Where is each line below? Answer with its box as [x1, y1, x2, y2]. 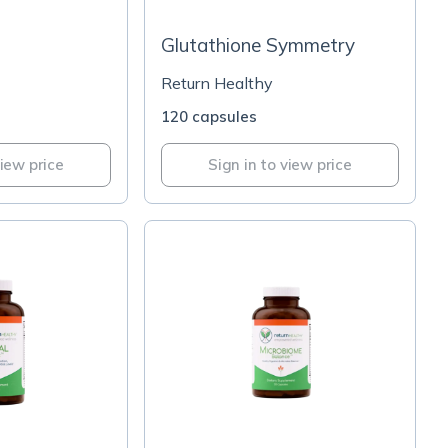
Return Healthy [161, 73, 273, 93]
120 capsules [161, 107, 257, 126]
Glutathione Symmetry [161, 33, 355, 57]
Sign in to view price [208, 155, 352, 174]
